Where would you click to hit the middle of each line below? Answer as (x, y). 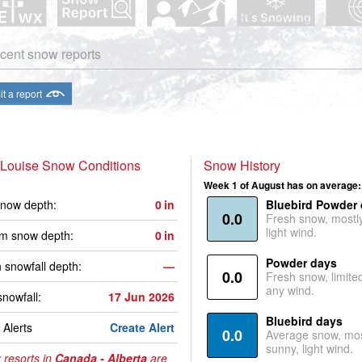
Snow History (242, 165)
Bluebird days (304, 321)
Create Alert (142, 327)
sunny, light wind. (309, 348)
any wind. (290, 290)
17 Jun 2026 (141, 297)
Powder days (301, 263)
